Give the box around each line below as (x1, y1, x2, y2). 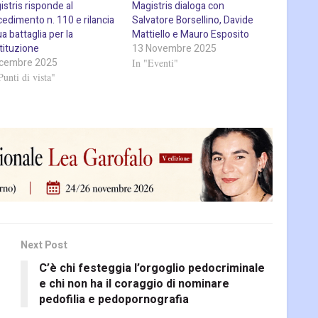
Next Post (21, 238, 67, 253)
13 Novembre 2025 (132, 40, 217, 56)
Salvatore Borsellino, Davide (132, 12, 254, 28)
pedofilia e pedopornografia (39, 291, 189, 309)
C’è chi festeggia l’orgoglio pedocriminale (39, 260, 265, 278)
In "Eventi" (132, 55, 179, 70)
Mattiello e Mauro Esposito (132, 26, 250, 42)
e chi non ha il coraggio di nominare (39, 275, 229, 293)
